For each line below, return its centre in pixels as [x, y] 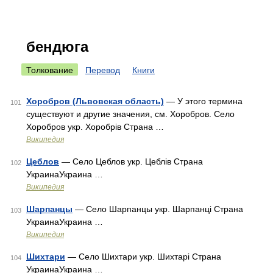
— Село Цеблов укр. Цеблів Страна [131, 161]
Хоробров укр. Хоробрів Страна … [95, 127]
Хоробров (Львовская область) [95, 101]
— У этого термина [203, 101]
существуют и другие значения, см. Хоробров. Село [130, 114]
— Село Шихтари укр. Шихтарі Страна [143, 257]
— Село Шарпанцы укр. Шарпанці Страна [158, 209]
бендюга [57, 47]
